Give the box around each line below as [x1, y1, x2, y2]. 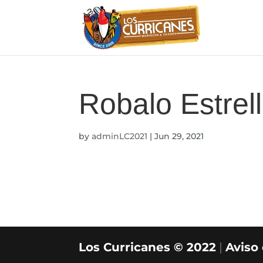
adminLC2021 [92, 131, 148, 141]
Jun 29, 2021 [154, 131, 204, 141]
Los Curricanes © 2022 [79, 240, 217, 254]
